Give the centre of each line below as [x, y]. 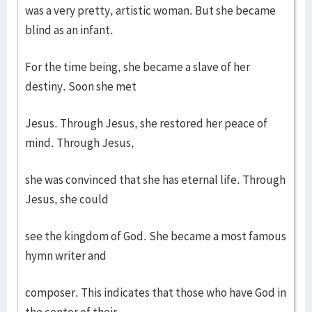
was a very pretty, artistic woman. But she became [150, 10]
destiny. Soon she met [81, 86]
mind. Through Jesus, [80, 143]
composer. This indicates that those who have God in [156, 292]
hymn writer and [66, 256]
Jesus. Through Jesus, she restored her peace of [146, 123]
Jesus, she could [67, 199]
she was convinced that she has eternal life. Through [155, 180]
